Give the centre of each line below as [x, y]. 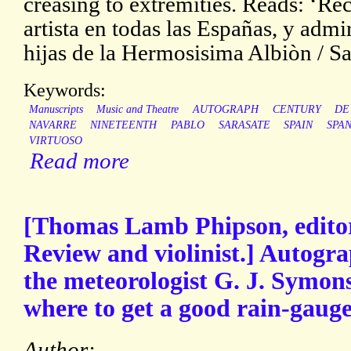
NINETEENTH [124, 125]
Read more [80, 161]
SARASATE [244, 125]
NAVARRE [52, 125]
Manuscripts [56, 110]
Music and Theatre [138, 110]
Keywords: [65, 90]
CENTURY [297, 110]
